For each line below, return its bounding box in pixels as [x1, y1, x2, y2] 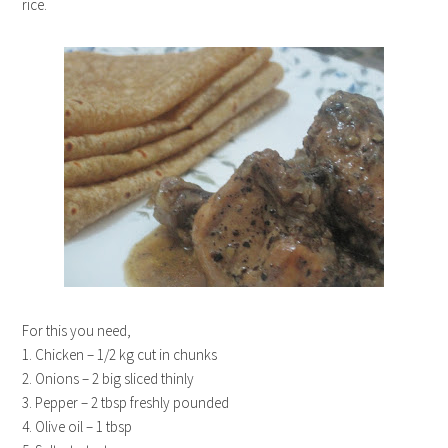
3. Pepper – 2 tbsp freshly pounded [22, 393, 230, 412]
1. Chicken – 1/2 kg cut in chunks [22, 345, 218, 364]
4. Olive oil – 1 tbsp [22, 417, 133, 436]
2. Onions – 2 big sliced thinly [22, 369, 195, 388]
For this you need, [22, 321, 132, 340]
